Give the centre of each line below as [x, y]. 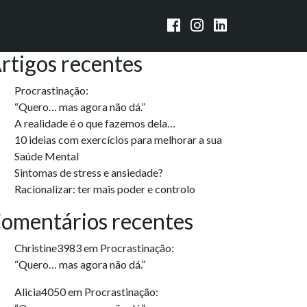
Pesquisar [198, 36]
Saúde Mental [47, 156]
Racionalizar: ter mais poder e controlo [105, 189]
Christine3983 [48, 248]
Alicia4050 [40, 292]
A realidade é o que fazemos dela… [95, 123]
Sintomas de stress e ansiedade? [89, 172]
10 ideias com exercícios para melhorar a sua [118, 139]
